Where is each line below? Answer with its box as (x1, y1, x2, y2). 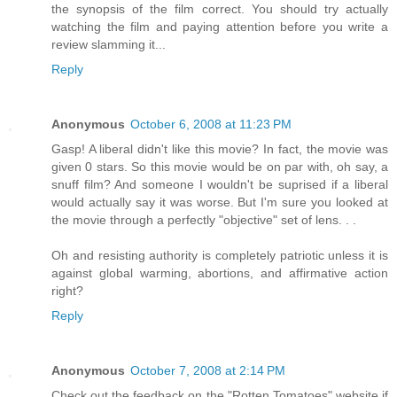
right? (51, 284, 83, 299)
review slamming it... (51, 37, 166, 52)
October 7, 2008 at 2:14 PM (130, 363, 285, 378)
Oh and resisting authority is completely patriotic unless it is (51, 248, 388, 263)
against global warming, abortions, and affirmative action (51, 266, 388, 281)
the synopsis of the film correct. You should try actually (51, 2, 388, 17)
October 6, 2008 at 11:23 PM (130, 117, 292, 132)
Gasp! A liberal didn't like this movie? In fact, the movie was (51, 142, 388, 157)
